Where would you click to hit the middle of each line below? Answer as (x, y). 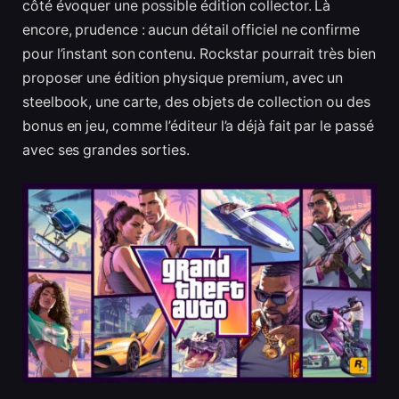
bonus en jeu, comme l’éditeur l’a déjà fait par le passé (198, 126)
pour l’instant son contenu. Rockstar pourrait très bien (199, 53)
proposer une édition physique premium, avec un (183, 77)
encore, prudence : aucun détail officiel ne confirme (191, 29)
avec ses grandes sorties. (106, 150)
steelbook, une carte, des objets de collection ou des (196, 102)
